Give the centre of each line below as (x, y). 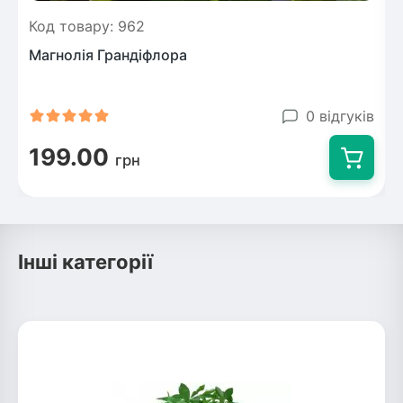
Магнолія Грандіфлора (108, 55)
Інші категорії (85, 262)
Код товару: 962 (87, 26)
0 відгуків (340, 116)
